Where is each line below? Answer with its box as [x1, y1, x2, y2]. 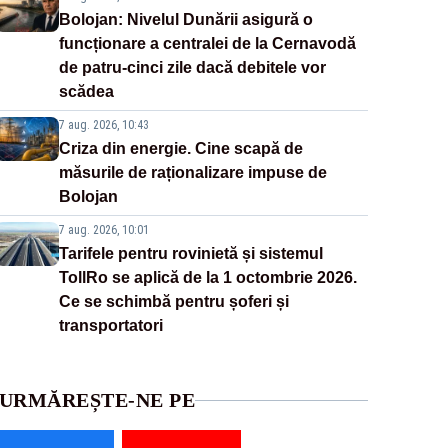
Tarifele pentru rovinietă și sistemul [58, 245, 323, 263]
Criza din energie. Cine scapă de [58, 140, 303, 158]
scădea [58, 83, 114, 101]
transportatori [58, 317, 163, 335]
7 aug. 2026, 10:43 [58, 118, 149, 133]
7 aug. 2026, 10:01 [58, 223, 149, 238]
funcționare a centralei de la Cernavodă [58, 35, 356, 53]
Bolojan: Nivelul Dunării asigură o [58, 11, 313, 29]
